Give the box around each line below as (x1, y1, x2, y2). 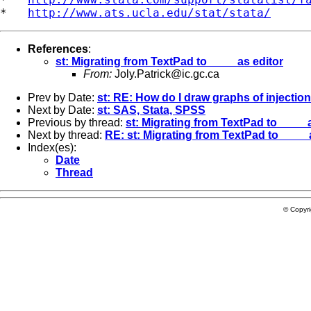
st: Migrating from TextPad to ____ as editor (56, 55, 283, 67)
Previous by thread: (28, 116, 126, 128)
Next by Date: (28, 103, 97, 116)
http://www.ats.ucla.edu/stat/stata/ (28, 6, 271, 19)
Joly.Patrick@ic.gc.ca (115, 67, 219, 80)
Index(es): (28, 141, 76, 153)
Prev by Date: (28, 91, 97, 103)
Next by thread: (28, 128, 105, 141)
